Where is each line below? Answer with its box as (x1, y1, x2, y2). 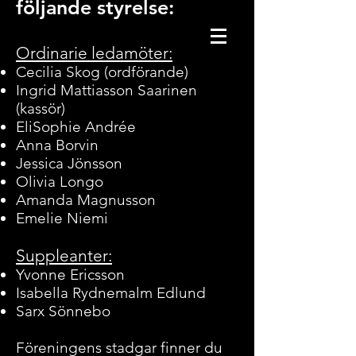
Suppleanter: (16, 246, 112, 265)
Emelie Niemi (16, 209, 108, 227)
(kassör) (16, 99, 65, 118)
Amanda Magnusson (16, 191, 156, 209)
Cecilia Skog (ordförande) (16, 63, 188, 81)
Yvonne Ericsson (16, 265, 125, 284)
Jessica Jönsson (16, 154, 122, 172)
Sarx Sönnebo (16, 302, 110, 320)
